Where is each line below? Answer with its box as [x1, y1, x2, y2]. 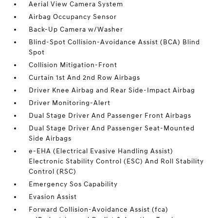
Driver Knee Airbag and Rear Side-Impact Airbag [29, 86, 196, 94]
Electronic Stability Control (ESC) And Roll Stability [29, 157, 204, 165]
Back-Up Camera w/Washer [29, 25, 124, 34]
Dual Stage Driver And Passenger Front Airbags [29, 111, 192, 120]
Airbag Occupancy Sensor [29, 13, 117, 21]
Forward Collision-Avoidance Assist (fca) [29, 205, 169, 214]
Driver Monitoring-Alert [29, 99, 111, 107]
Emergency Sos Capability [29, 180, 118, 188]
